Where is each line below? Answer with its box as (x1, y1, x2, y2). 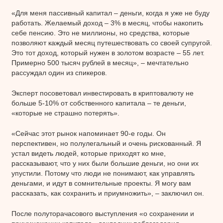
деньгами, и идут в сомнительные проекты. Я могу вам (11, 179, 191, 187)
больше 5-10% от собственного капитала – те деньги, (11, 99, 186, 107)
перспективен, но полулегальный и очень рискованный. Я (11, 139, 201, 147)
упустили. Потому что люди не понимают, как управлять (11, 169, 195, 177)
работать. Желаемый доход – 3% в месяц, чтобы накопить (11, 18, 203, 27)
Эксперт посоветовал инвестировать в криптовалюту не (11, 89, 194, 97)
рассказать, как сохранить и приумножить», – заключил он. (11, 189, 204, 197)
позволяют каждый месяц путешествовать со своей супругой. (11, 38, 212, 47)
